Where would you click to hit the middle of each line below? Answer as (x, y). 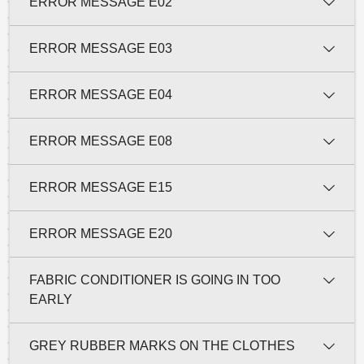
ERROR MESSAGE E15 (101, 187)
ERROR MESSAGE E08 (101, 141)
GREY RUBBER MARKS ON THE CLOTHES (162, 345)
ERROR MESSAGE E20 (101, 233)
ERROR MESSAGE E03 (101, 48)
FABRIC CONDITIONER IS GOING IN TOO (155, 279)
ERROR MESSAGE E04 (101, 94)
